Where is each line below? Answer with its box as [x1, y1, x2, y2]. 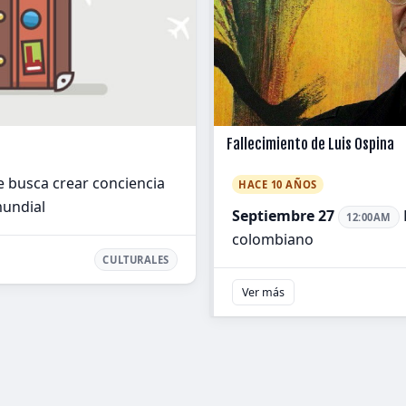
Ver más [242, 285, 285, 301]
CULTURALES [102, 253, 169, 267]
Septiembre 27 [232, 206, 334, 226]
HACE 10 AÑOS [238, 178, 317, 191]
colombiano [232, 229, 314, 250]
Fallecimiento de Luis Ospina [227, 135, 394, 153]
